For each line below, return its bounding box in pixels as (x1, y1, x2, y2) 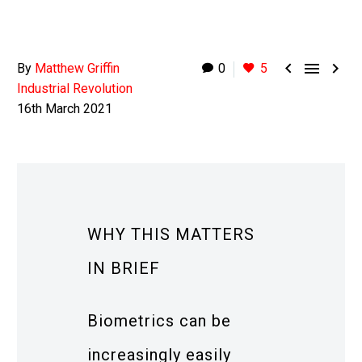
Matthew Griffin (35, 61, 120, 76)
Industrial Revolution (17, 81, 133, 96)
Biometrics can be (87, 310, 231, 330)
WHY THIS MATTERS (87, 225, 255, 244)
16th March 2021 (17, 101, 112, 116)
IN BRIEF (87, 259, 160, 278)
